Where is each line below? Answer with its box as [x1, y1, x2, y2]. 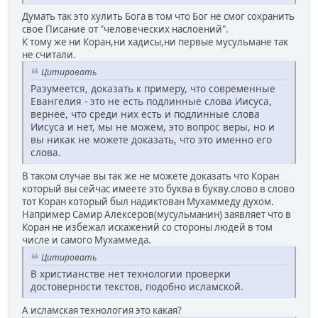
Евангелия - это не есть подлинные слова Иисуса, [31, 94, 272, 109]
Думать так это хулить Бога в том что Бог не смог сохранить [22, 10, 295, 23]
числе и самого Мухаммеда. [22, 234, 151, 247]
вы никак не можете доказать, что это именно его [31, 133, 272, 147]
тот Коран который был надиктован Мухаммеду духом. [22, 195, 274, 209]
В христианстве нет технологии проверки [31, 266, 231, 280]
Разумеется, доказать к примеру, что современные [31, 82, 275, 96]
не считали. [22, 48, 76, 62]
